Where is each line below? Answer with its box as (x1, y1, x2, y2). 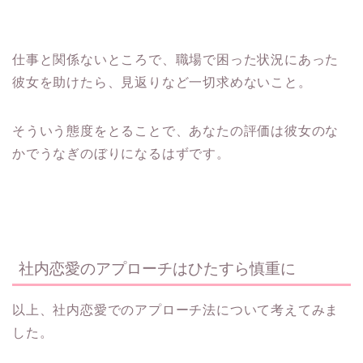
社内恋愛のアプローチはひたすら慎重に (19, 259, 296, 277)
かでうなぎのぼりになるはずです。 (12, 146, 230, 160)
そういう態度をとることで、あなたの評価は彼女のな (12, 123, 340, 138)
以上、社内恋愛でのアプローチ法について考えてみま (12, 302, 340, 317)
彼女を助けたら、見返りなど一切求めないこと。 (12, 75, 312, 89)
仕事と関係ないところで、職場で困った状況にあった (12, 52, 340, 66)
